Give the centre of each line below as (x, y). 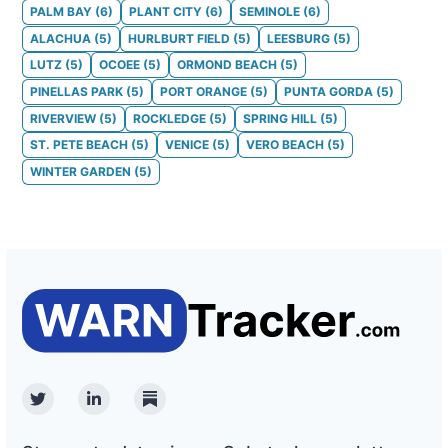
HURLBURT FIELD (179, 38)
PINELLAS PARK (76, 91)
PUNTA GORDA (328, 91)
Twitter (63, 409)
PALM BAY (61, 11)
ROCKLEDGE (169, 118)
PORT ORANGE (203, 91)
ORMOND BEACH (227, 65)
